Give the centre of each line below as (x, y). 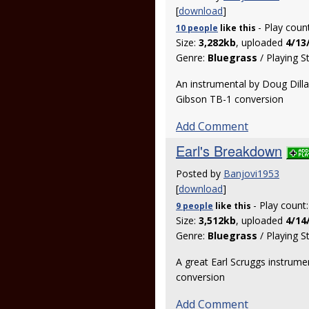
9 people (195, 206)
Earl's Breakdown (229, 151)
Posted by (200, 173)
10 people (197, 28)
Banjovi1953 (251, 173)
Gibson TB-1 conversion (230, 99)
